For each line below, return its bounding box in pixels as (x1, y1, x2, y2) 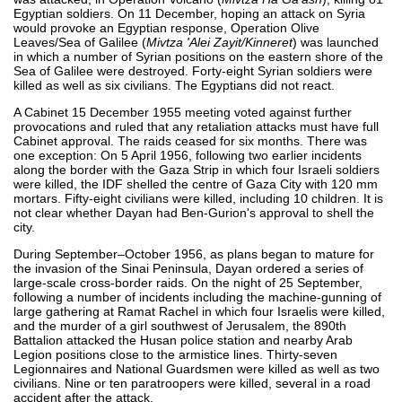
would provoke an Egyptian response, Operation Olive (13, 20, 319, 35)
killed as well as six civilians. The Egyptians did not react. (13, 77, 335, 92)
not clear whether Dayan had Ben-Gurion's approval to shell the (13, 205, 374, 220)
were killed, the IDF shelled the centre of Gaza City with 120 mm (13, 176, 378, 191)
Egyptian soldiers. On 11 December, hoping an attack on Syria (13, 5, 365, 21)
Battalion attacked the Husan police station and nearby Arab (13, 332, 353, 347)
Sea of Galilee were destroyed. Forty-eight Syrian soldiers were (13, 63, 372, 78)
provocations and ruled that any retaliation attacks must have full (13, 118, 379, 134)
